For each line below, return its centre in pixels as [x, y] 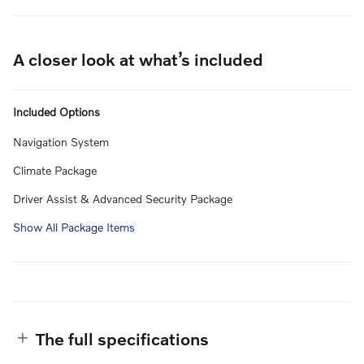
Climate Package [55, 170]
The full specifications [122, 338]
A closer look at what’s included [138, 58]
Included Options [56, 111]
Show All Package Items [74, 227]
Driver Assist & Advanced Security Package [123, 198]
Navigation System [61, 141]
